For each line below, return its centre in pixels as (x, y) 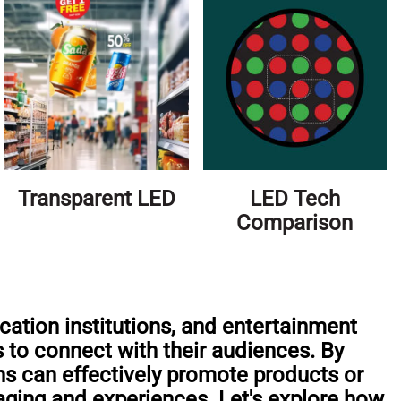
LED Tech (294, 199)
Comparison (295, 223)
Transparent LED (96, 199)
